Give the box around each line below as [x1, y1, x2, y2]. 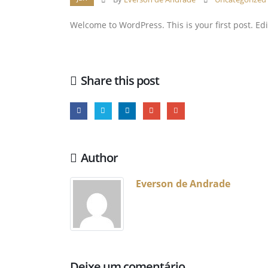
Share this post [81, 72, 159, 89]
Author [81, 149, 118, 166]
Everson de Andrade [136, 176, 230, 190]
